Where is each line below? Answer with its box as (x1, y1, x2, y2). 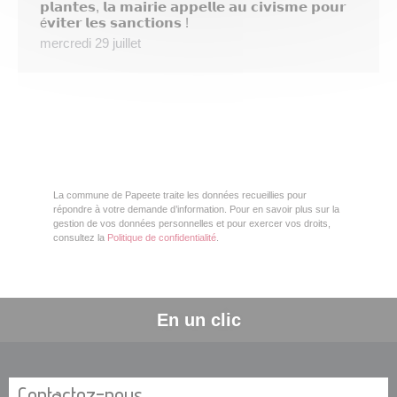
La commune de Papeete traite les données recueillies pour (53, 190, 307, 201)
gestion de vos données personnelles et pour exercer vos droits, (53, 218, 331, 230)
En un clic (156, 310, 241, 331)
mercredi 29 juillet (40, 35, 141, 51)
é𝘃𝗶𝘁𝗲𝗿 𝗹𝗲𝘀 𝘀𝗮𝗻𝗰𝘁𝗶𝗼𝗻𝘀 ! (40, 15, 189, 31)
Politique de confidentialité (107, 232, 216, 244)
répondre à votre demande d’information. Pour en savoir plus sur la (53, 204, 339, 215)
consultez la (53, 232, 107, 244)
